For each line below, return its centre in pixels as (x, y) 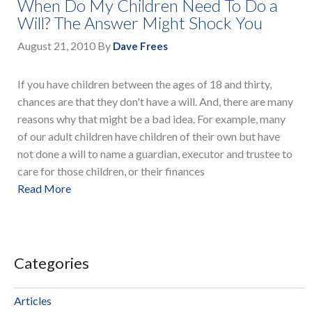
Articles (33, 300)
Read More (44, 189)
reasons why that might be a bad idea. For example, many (151, 119)
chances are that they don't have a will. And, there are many (155, 102)
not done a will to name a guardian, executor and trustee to (155, 154)
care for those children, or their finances (111, 171)
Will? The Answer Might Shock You (140, 23)
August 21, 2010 (56, 46)
